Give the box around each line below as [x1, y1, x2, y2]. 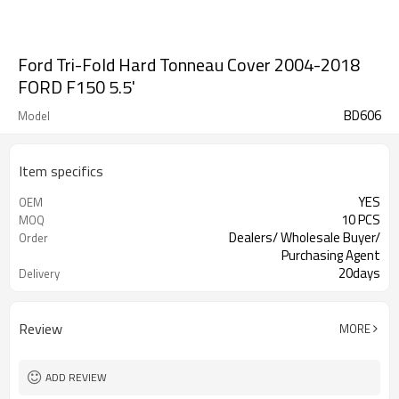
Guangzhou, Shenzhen [253, 281, 380, 301]
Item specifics [19, 160, 103, 182]
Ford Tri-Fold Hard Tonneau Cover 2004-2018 [18, 51, 360, 78]
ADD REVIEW [45, 369, 107, 386]
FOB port [19, 282, 64, 300]
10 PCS [341, 209, 380, 230]
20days [338, 263, 380, 283]
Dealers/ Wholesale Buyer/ [229, 227, 380, 248]
